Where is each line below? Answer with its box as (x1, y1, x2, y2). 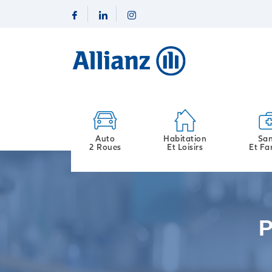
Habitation (163, 134, 207, 143)
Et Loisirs (167, 142, 203, 152)
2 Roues (89, 142, 121, 152)
